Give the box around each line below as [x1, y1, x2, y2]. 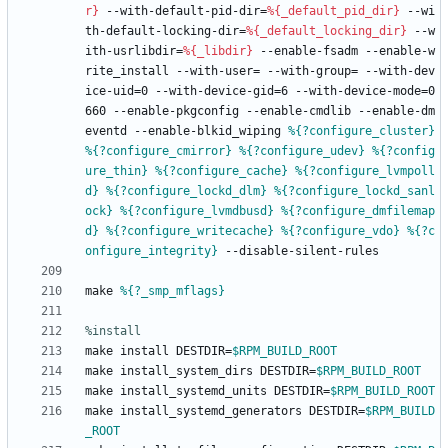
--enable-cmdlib [246, 104, 351, 119]
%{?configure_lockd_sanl [274, 184, 435, 199]
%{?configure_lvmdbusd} [120, 204, 274, 219]
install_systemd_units [120, 384, 267, 399]
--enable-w [365, 44, 435, 59]
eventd [85, 124, 127, 139]
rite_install [85, 64, 169, 79]
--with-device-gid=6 [155, 84, 288, 99]
